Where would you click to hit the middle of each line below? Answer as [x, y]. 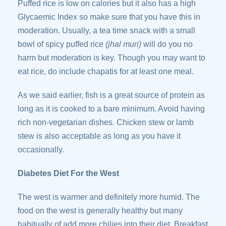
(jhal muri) [123, 44]
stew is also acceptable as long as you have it [99, 136]
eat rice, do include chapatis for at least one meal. [106, 71]
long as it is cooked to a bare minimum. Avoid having [111, 109]
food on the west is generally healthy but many [100, 211]
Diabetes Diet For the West [68, 173]
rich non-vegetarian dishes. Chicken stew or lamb [106, 122]
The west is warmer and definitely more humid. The [109, 197]
